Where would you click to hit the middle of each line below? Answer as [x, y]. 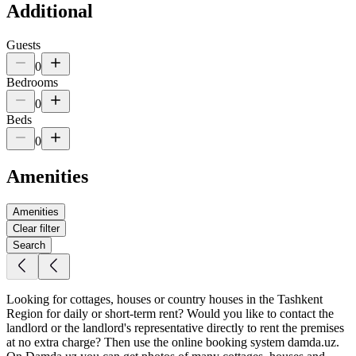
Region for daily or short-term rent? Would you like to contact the [170, 313]
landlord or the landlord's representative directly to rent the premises [175, 327]
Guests [23, 44]
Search [29, 245]
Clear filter [36, 228]
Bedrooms [32, 82]
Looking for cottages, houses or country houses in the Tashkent [164, 299]
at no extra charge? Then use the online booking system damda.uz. [173, 342]
